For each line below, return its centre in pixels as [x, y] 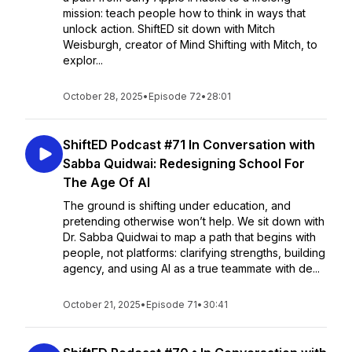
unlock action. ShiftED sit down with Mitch [169, 29]
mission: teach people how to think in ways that [184, 13]
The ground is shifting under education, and [177, 205]
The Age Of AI [106, 182]
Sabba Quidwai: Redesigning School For [184, 163]
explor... [83, 60]
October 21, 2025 [102, 304]
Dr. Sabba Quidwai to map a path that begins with [189, 237]
